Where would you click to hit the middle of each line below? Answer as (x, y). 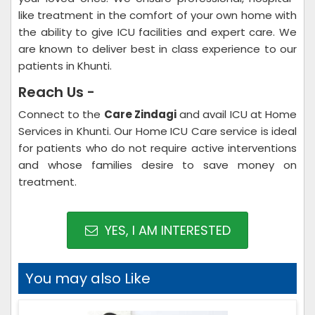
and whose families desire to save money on (157, 165)
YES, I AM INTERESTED (166, 230)
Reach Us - (57, 92)
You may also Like (88, 278)
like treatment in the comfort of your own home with (157, 15)
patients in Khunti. (65, 66)
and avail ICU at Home (237, 114)
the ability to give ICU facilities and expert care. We (157, 32)
